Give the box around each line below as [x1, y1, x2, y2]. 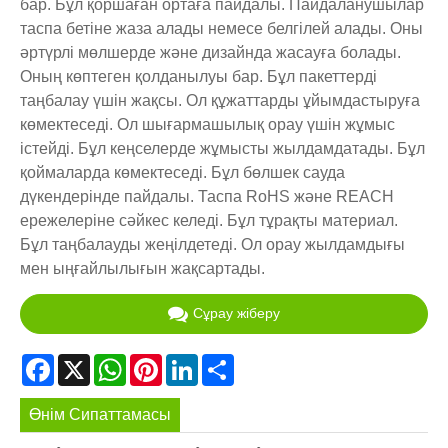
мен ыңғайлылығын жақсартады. [20, 260, 265, 278]
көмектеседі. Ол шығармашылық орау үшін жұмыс [20, 116, 395, 134]
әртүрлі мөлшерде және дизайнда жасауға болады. [20, 44, 401, 62]
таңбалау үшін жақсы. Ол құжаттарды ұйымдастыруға [20, 92, 420, 110]
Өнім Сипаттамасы [29, 405, 172, 423]
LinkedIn [198, 352, 259, 370]
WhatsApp [126, 352, 200, 370]
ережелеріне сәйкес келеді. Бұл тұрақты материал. [20, 212, 398, 230]
